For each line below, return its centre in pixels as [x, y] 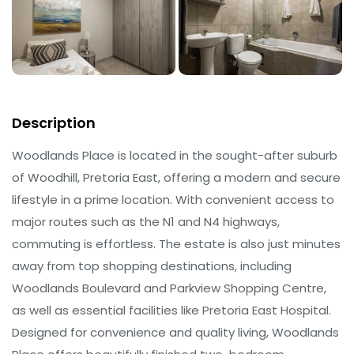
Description [54, 122]
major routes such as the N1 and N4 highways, [146, 221]
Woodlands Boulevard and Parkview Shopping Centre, [169, 288]
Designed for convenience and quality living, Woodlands [175, 332]
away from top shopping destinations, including [152, 265]
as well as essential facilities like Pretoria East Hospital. [171, 310]
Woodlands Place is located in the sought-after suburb [175, 155]
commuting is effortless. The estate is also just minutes [176, 243]
